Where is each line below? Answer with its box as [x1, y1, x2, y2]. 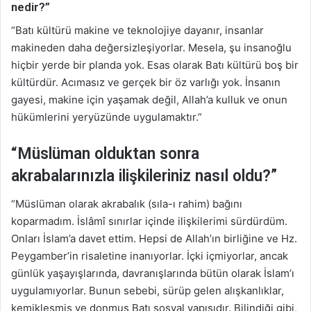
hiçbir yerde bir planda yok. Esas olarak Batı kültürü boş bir [11, 58, 299, 72]
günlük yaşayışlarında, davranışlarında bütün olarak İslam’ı [11, 267, 294, 280]
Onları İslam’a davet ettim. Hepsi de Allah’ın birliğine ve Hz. [11, 232, 297, 246]
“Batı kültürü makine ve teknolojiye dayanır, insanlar [11, 23, 264, 37]
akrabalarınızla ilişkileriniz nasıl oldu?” [11, 166, 277, 185]
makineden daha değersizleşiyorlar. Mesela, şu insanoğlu [11, 40, 292, 54]
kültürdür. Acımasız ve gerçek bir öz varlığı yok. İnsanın [11, 75, 280, 89]
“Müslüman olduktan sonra [11, 144, 199, 163]
